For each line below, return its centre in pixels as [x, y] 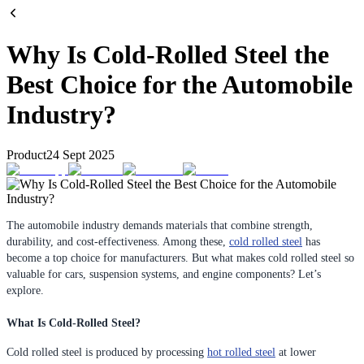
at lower [296, 352]
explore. [25, 290]
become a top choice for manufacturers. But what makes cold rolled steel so [180, 258]
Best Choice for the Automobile [180, 85]
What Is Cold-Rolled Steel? [74, 323]
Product [26, 154]
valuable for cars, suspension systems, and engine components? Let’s [164, 274]
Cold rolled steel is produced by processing [107, 352]
